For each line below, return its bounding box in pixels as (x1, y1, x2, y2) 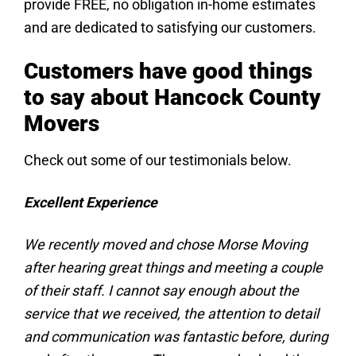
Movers (24, 110, 99, 137)
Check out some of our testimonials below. (24, 152, 292, 168)
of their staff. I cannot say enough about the (24, 282, 299, 299)
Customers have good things (24, 58, 312, 84)
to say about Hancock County (24, 84, 321, 110)
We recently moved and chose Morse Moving (24, 236, 308, 253)
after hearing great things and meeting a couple (24, 259, 323, 276)
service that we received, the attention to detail (24, 305, 319, 322)
